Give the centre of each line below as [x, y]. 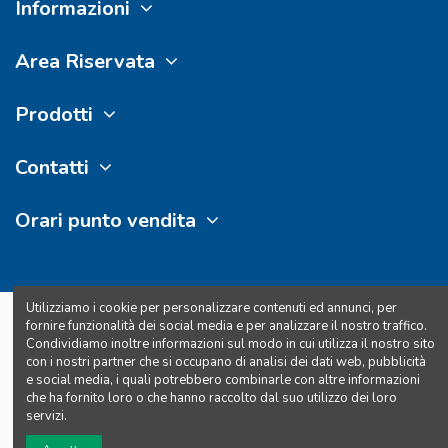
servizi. [46, 415]
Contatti [52, 167]
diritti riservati [224, 333]
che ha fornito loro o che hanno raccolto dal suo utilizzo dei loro [211, 397]
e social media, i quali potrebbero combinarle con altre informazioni [223, 379]
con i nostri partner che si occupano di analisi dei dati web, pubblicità [226, 361]
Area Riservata [85, 61]
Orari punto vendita [105, 220]
